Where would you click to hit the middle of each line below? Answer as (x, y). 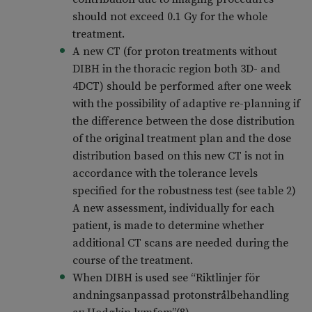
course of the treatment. (132, 261)
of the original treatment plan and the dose (181, 139)
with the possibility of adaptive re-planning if (186, 104)
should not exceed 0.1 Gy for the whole (170, 17)
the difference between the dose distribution (183, 122)
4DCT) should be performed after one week (181, 87)
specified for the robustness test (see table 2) (184, 191)
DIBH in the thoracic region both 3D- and (176, 69)
